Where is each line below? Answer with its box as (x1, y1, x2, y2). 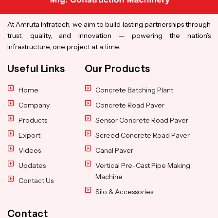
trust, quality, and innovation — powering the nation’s (7, 31, 211, 40)
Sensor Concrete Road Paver (95, 116, 189, 125)
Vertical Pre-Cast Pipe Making (95, 161, 191, 170)
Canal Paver (95, 146, 134, 155)
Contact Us (18, 176, 54, 185)
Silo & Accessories (95, 187, 154, 197)
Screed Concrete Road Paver (95, 131, 190, 140)
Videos (18, 146, 41, 155)
